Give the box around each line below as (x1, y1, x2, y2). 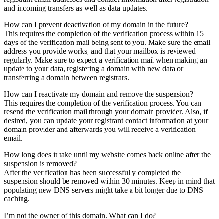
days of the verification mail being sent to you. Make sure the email (4, 38, 210, 46)
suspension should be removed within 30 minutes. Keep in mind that (4, 176, 215, 185)
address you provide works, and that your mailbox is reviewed (4, 46, 196, 55)
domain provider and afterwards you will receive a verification (4, 125, 196, 133)
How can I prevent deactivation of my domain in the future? (4, 20, 188, 29)
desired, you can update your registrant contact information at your (4, 116, 208, 125)
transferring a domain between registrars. (4, 73, 129, 82)
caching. (4, 194, 30, 203)
